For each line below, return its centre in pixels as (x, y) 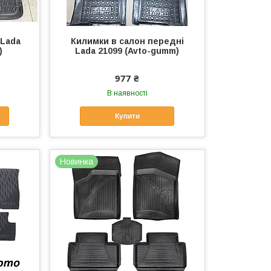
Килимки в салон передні (127, 41)
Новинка (77, 162)
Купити (127, 116)
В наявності (127, 93)
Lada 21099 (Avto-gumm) (127, 51)
